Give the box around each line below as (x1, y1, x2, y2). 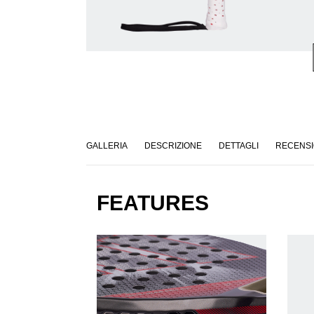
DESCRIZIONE (144, 141, 202, 151)
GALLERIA (86, 141, 128, 151)
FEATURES (96, 191, 209, 215)
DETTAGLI (218, 141, 259, 151)
